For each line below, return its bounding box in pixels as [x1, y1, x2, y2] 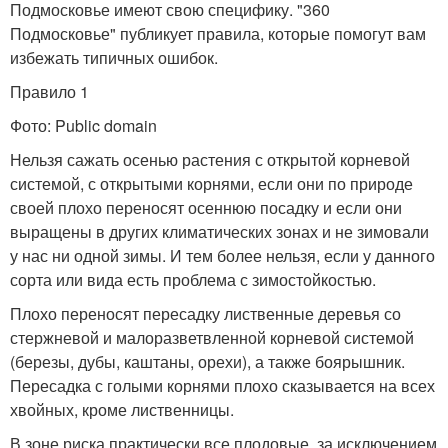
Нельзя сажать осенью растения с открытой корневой [10, 147, 410, 171]
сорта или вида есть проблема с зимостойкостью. [10, 267, 376, 291]
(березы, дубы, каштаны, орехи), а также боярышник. [10, 349, 405, 373]
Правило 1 [10, 79, 89, 103]
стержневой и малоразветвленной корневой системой [10, 325, 414, 349]
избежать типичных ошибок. [10, 45, 218, 69]
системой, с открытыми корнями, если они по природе [10, 171, 413, 195]
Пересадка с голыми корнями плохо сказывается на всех [10, 373, 435, 397]
